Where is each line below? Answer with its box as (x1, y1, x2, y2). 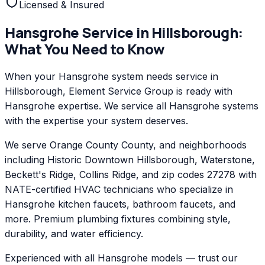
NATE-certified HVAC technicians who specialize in (5, 183, 233, 195)
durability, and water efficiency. (5, 227, 143, 240)
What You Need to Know (5, 38, 165, 59)
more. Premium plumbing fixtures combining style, (5, 212, 231, 225)
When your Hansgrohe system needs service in (5, 70, 218, 82)
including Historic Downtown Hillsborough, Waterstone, (5, 153, 255, 166)
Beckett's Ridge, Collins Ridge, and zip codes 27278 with (5, 168, 257, 180)
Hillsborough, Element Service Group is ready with (5, 85, 232, 97)
